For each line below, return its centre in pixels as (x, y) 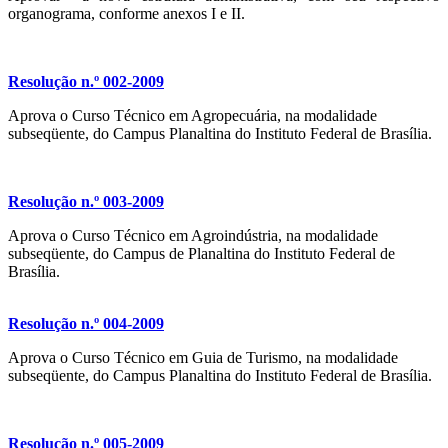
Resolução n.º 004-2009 (86, 324)
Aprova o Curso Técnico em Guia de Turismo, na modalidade (203, 358)
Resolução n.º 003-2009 (86, 202)
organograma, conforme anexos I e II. (126, 14)
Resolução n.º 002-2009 (86, 82)
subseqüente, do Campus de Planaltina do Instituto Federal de (201, 254)
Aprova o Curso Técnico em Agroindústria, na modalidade (193, 236)
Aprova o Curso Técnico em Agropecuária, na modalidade (192, 116)
